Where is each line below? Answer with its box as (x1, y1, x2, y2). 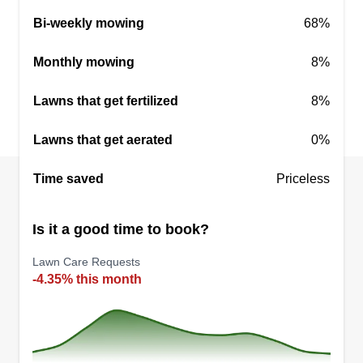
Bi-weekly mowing (33, 16, 144, 30)
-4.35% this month (32, 272, 142, 286)
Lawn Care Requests (32, 255, 140, 268)
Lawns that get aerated (33, 133, 173, 147)
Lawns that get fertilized (33, 94, 178, 108)
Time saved (33, 172, 104, 186)
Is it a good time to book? (32, 221, 209, 237)
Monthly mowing (33, 55, 135, 69)
